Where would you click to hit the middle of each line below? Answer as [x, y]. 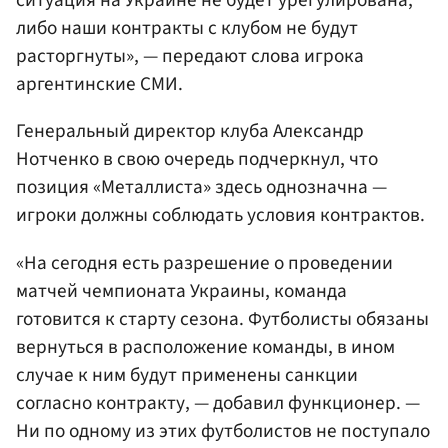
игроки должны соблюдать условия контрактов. [220, 215]
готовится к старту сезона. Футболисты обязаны [222, 318]
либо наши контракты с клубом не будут [187, 28]
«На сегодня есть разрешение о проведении [204, 262]
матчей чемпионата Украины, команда [181, 290]
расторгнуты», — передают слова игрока [190, 56]
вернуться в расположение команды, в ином [205, 346]
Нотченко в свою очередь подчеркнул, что [197, 159]
